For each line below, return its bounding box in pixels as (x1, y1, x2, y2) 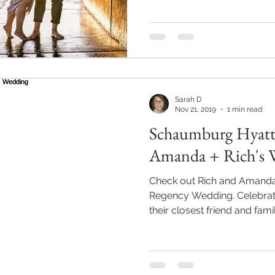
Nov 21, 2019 (175, 105, 216, 114)
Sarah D (175, 95, 202, 104)
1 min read (227, 105, 262, 114)
